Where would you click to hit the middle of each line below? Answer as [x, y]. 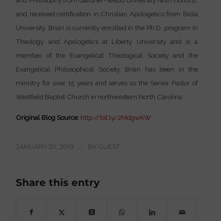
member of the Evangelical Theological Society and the [107, 55]
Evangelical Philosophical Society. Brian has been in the [107, 69]
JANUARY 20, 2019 [45, 146]
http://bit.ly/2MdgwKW [116, 118]
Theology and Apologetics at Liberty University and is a [107, 42]
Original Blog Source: [48, 118]
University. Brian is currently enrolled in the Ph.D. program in [107, 28]
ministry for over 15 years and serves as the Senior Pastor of [107, 83]
